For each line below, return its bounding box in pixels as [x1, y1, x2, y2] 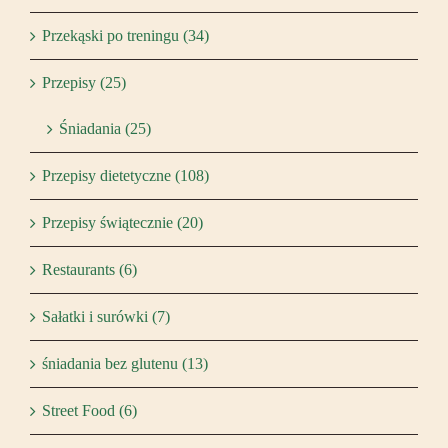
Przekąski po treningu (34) [42, 26, 209, 44]
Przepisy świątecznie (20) [42, 213, 203, 231]
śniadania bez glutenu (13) [42, 354, 208, 372]
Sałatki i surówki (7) [42, 307, 170, 325]
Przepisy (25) [42, 73, 126, 91]
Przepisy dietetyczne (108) [42, 166, 209, 184]
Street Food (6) [42, 401, 137, 419]
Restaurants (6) [42, 260, 137, 278]
